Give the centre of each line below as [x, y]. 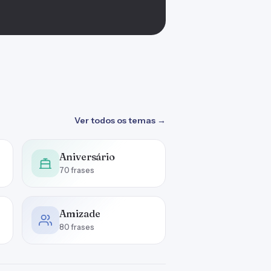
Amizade [80, 214]
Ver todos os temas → [120, 120]
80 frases [77, 227]
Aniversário [87, 157]
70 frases [77, 170]
